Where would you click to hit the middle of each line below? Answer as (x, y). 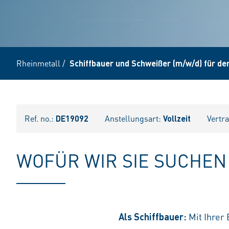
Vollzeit (177, 118)
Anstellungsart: (134, 118)
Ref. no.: (40, 118)
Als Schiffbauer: (154, 216)
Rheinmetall (38, 63)
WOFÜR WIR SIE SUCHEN (121, 161)
